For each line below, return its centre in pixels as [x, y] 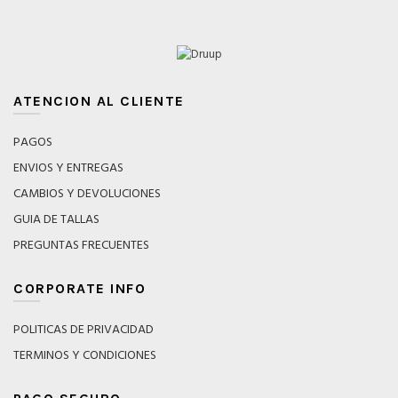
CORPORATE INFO [80, 289]
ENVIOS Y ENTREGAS [68, 169]
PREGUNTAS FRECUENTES [81, 246]
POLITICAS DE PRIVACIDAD [84, 330]
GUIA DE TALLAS [56, 220]
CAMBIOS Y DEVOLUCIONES [87, 195]
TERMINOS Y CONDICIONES [85, 356]
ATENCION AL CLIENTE [99, 101]
